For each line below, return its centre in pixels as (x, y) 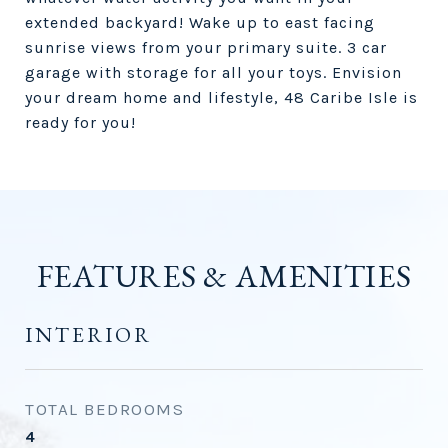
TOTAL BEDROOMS (104, 409)
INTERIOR (88, 334)
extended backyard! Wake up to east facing (200, 22)
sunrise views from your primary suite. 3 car (206, 47)
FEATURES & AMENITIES (224, 276)
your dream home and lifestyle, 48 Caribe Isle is (221, 97)
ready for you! (80, 122)
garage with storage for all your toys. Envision (213, 72)
